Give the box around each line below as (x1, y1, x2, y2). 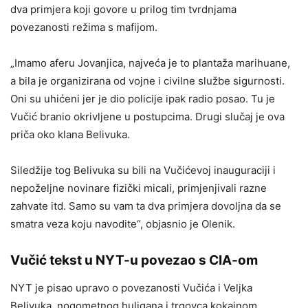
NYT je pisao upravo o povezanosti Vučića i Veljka (10, 281, 252, 295)
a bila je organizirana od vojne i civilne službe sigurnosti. (10, 74, 285, 88)
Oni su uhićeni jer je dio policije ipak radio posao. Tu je (10, 92, 275, 106)
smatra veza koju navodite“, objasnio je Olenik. (10, 217, 235, 231)
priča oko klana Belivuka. (10, 128, 130, 142)
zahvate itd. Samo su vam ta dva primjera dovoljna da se (10, 199, 281, 213)
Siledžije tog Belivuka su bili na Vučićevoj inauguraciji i (10, 164, 276, 177)
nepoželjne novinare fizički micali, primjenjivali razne (10, 181, 267, 195)
